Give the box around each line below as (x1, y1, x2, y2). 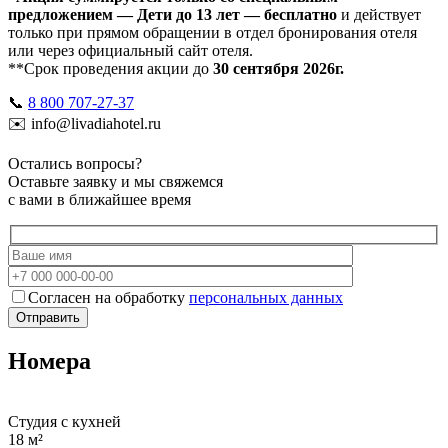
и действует (337, 6, 421, 24)
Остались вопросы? (8, 155, 142, 173)
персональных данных (189, 288, 343, 306)
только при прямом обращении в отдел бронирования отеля (8, 24, 417, 42)
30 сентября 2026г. (213, 60, 344, 78)
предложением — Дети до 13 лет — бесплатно (8, 6, 337, 24)
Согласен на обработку (28, 288, 189, 306)
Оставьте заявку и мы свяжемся (8, 173, 223, 191)
